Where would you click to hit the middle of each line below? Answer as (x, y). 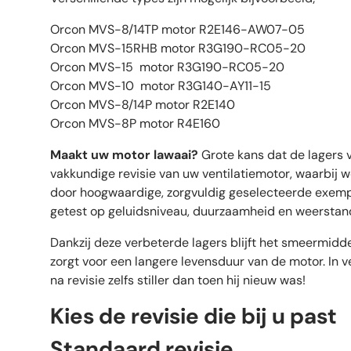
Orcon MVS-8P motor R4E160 (135, 124)
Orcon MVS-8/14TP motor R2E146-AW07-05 (177, 30)
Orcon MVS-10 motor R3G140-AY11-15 (161, 86)
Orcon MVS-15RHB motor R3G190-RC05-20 (178, 49)
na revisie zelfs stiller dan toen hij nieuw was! (178, 280)
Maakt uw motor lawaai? (124, 155)
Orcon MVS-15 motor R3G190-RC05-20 (167, 67)
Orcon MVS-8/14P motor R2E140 (143, 105)
